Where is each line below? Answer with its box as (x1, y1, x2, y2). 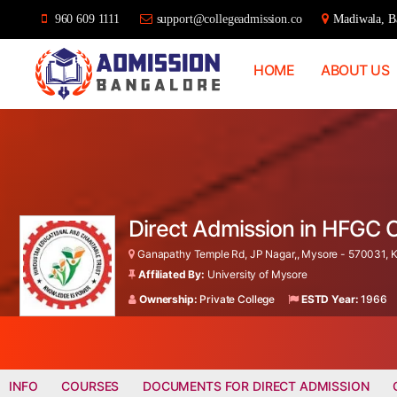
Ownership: (139, 292, 198, 306)
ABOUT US (321, 60, 390, 79)
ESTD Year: (300, 292, 359, 306)
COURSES (61, 378, 120, 393)
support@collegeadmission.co (156, 12, 302, 25)
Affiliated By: (138, 267, 205, 281)
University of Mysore (206, 267, 307, 281)
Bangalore (35, 98, 76, 110)
